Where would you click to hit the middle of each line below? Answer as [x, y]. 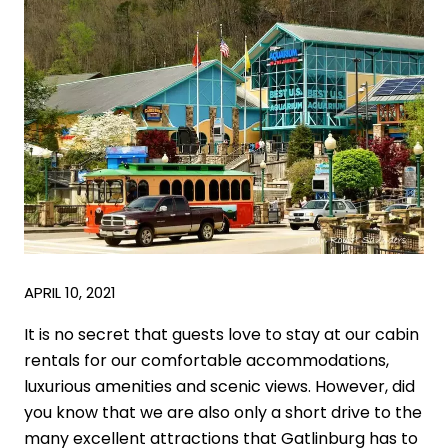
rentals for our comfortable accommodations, [206, 360]
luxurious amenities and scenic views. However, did [219, 386]
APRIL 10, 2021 [70, 292]
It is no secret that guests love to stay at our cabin [221, 334]
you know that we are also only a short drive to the [223, 412]
